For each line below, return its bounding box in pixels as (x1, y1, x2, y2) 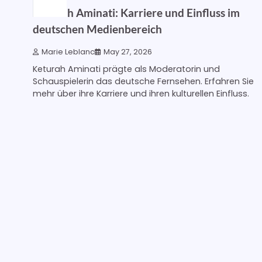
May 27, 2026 (104, 46, 152, 57)
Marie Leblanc (42, 46, 95, 57)
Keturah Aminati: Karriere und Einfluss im (33, 6, 240, 20)
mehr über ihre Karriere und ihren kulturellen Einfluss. (33, 87, 249, 99)
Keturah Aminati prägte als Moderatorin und (33, 63, 220, 75)
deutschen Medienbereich (33, 22, 162, 36)
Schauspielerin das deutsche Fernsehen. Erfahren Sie (33, 75, 254, 87)
